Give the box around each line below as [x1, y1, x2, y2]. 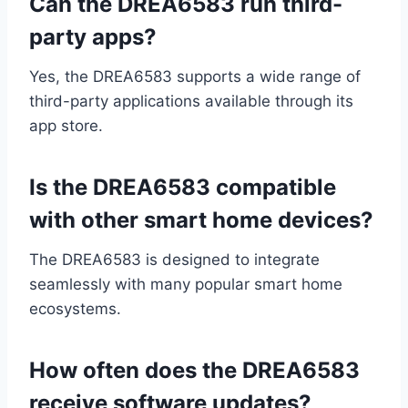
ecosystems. [29, 300, 121, 319]
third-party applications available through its [29, 92, 353, 111]
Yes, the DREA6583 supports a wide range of [29, 67, 361, 87]
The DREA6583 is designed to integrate [29, 250, 320, 270]
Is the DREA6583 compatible [29, 174, 336, 201]
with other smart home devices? [29, 207, 373, 234]
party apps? [29, 24, 157, 51]
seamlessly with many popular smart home [29, 275, 342, 294]
